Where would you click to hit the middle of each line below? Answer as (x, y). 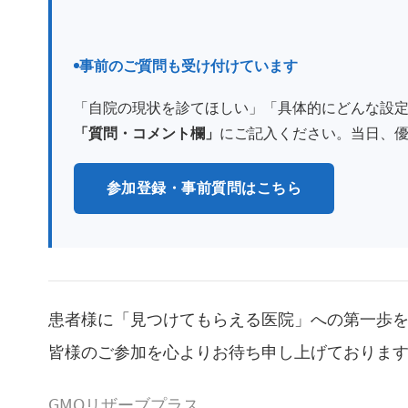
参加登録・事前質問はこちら (204, 189)
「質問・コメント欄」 (147, 134)
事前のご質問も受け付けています (189, 66)
